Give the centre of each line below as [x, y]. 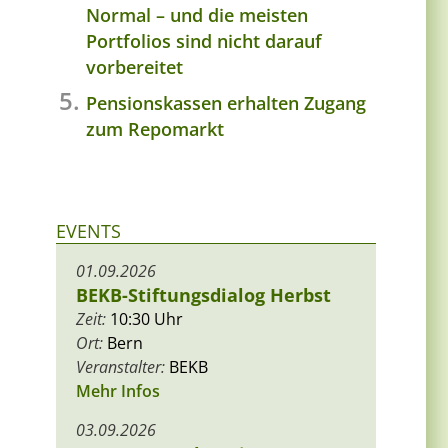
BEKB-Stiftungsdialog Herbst [203, 295]
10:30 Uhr [144, 319]
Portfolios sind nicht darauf [204, 41]
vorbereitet [134, 67]
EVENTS [88, 231]
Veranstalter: [120, 367]
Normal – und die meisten [197, 15]
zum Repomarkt [155, 129]
